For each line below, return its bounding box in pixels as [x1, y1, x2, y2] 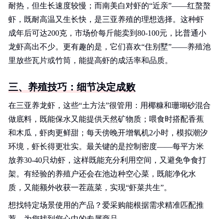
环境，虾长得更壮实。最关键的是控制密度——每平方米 [8, 142, 204, 151]
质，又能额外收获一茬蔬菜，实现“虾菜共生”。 [8, 183, 172, 192]
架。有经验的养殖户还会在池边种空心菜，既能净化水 [8, 170, 196, 178]
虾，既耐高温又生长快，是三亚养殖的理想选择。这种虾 [8, 15, 204, 23]
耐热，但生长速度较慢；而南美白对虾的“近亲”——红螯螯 [8, 1, 211, 10]
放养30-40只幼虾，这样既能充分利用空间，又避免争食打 [8, 156, 206, 164]
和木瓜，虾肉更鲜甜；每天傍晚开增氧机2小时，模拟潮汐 [8, 129, 208, 137]
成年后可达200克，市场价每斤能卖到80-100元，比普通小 [8, 29, 206, 37]
